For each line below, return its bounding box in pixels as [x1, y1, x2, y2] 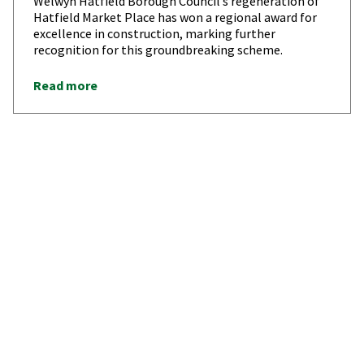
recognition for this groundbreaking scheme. [33, 41, 283, 58]
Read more [33, 76, 97, 93]
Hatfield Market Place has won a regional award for [33, 8, 317, 25]
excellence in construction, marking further [33, 24, 275, 41]
